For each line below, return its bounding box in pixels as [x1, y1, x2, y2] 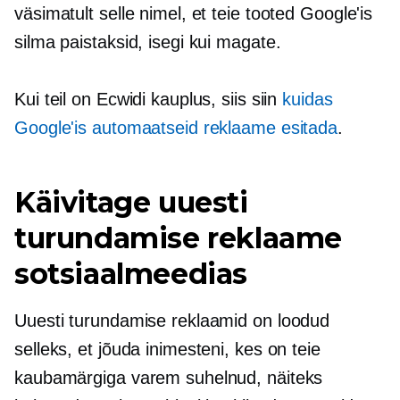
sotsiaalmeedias [14, 255, 248, 291]
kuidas [282, 88, 333, 109]
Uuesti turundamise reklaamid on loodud [14, 310, 330, 330]
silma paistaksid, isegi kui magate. [14, 31, 281, 52]
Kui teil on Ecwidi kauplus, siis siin [14, 88, 283, 109]
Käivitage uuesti [14, 184, 248, 220]
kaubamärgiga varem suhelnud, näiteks [14, 367, 323, 387]
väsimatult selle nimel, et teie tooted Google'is [14, 3, 373, 23]
